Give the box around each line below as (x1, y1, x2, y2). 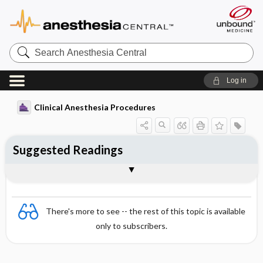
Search (8, 42, 39, 52)
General (12, 165, 55, 179)
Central (8, 60, 39, 70)
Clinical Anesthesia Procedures (33, 102, 156, 112)
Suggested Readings (12, 143, 123, 157)
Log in (226, 76, 247, 85)
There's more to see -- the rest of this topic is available (46, 205, 245, 216)
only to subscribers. (96, 221, 167, 231)
